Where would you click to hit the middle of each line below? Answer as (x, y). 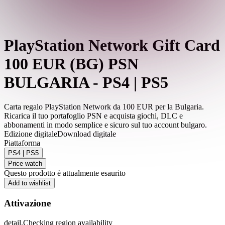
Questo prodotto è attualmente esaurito (65, 173)
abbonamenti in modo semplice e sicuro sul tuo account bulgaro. (105, 125)
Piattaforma (22, 143)
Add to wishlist (29, 183)
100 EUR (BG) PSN (71, 64)
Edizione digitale (31, 134)
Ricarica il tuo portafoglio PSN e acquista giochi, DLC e (93, 116)
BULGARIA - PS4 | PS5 (86, 83)
